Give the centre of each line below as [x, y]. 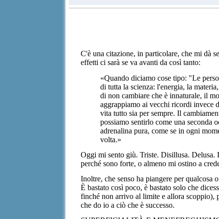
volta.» [111, 139]
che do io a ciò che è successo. [128, 205]
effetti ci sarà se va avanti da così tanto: [141, 63]
